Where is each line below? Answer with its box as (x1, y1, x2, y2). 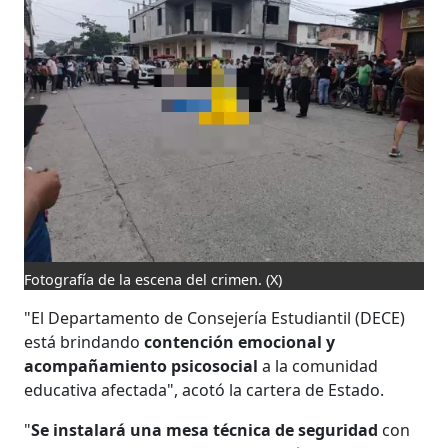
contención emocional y (144, 330, 336, 353)
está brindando (24, 330, 145, 353)
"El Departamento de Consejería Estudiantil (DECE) (24, 306, 406, 329)
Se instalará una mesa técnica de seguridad (31, 418, 379, 441)
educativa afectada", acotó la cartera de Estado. (24, 378, 385, 401)
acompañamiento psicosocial (24, 354, 259, 377)
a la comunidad (258, 354, 379, 377)
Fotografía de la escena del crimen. (24, 269, 263, 289)
